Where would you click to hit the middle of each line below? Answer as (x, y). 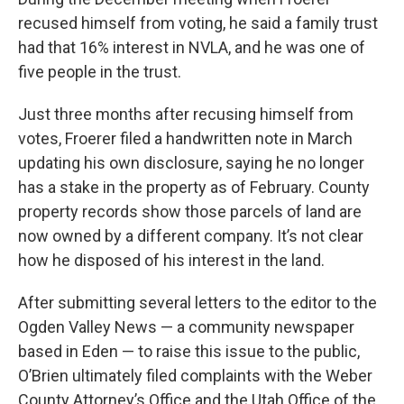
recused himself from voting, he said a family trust (198, 23)
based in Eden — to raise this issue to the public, (189, 351)
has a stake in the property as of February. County (194, 187)
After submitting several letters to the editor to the (197, 302)
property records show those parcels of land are (190, 211)
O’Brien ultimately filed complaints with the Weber (195, 375)
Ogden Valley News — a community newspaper (186, 326)
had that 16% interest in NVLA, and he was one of (192, 47)
